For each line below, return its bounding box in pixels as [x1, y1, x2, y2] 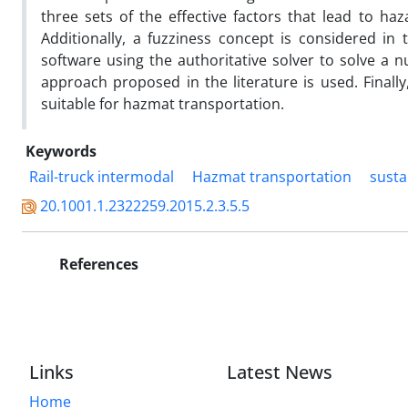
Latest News [227, 359, 333, 384]
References [56, 253, 138, 274]
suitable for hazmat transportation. [41, 93, 284, 114]
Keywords [25, 140, 97, 161]
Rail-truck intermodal [29, 166, 174, 187]
